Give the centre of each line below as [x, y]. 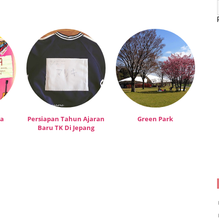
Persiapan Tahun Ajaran [66, 119]
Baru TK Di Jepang [66, 128]
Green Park [155, 119]
